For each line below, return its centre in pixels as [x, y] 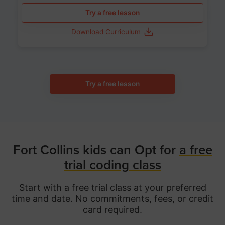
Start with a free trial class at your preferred [113, 188]
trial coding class [113, 164]
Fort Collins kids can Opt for [96, 149]
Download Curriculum [106, 32]
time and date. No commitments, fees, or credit [113, 199]
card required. [113, 210]
